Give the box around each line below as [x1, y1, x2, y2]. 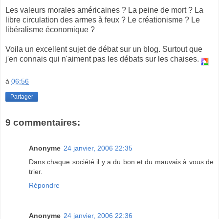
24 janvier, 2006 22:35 [64, 144, 132, 152]
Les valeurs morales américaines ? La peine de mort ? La [5, 5, 203, 14]
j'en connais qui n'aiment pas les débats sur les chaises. [5, 54, 201, 63]
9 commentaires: [5, 117, 80, 128]
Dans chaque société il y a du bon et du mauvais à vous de [29, 157, 214, 166]
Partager [10, 93, 33, 101]
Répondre [29, 181, 60, 189]
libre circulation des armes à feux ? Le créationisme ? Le [5, 15, 200, 24]
